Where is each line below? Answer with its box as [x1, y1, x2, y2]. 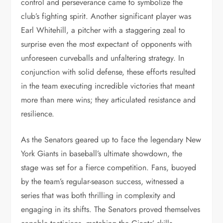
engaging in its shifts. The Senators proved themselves [21, 204, 201, 215]
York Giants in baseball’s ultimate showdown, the [21, 148, 183, 159]
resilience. [21, 108, 55, 119]
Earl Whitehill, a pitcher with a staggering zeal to [21, 24, 186, 36]
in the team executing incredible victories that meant [21, 80, 195, 92]
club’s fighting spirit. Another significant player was [21, 10, 192, 22]
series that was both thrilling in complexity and [21, 190, 176, 201]
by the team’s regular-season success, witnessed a [21, 176, 185, 187]
